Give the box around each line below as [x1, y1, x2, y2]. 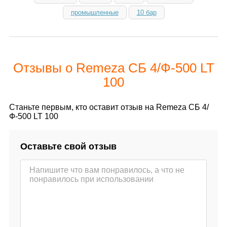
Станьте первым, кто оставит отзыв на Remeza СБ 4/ [9, 102, 209, 111]
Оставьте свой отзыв [20, 141, 117, 152]
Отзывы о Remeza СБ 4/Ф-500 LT [13, 60, 214, 75]
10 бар [136, 8, 157, 16]
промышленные [70, 8, 119, 16]
